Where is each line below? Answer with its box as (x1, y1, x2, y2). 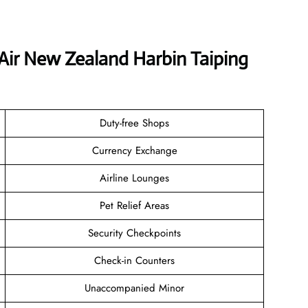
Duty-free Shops (100, 115, 169, 131)
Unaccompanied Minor (85, 280, 184, 296)
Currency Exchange (91, 142, 177, 158)
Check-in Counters (94, 252, 175, 268)
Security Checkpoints (88, 225, 181, 241)
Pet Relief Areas (100, 197, 169, 213)
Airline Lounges (100, 170, 169, 186)
